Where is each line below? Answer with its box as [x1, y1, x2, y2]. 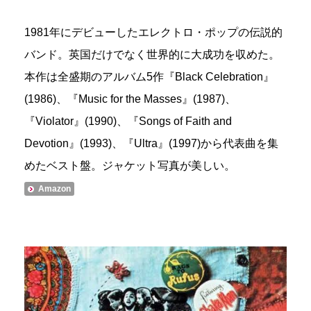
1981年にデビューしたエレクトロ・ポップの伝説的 [24, 26, 283, 38]
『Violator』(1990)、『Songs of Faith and [24, 115, 232, 127]
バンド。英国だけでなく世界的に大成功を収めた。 [24, 48, 280, 60]
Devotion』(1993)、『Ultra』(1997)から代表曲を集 [24, 137, 278, 149]
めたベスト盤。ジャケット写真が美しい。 [24, 159, 235, 171]
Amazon [38, 183, 71, 194]
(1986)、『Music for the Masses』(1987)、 [24, 92, 236, 105]
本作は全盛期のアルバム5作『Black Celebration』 [24, 70, 274, 83]
